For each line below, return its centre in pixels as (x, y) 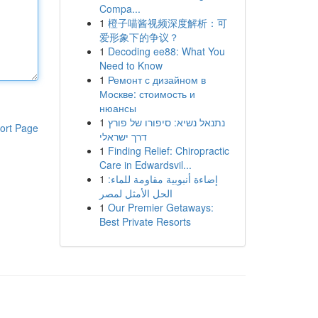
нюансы (117, 108)
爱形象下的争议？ (139, 37)
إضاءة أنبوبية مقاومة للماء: (163, 179)
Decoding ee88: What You (166, 51)
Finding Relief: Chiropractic (168, 150)
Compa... (120, 9)
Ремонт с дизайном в (157, 79)
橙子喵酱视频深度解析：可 (167, 23)
